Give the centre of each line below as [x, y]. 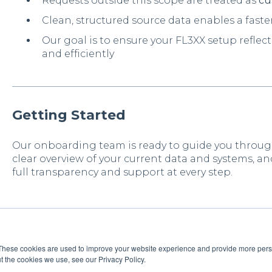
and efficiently [78, 54]
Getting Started [69, 115]
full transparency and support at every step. [122, 172]
